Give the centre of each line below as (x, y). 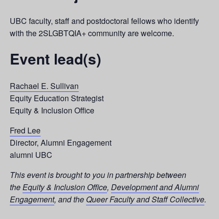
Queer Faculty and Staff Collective (145, 199)
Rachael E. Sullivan (44, 86)
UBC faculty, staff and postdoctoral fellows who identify (104, 21)
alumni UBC (31, 154)
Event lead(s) (55, 59)
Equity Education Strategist (57, 98)
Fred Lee (25, 130)
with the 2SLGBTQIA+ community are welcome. (92, 33)
